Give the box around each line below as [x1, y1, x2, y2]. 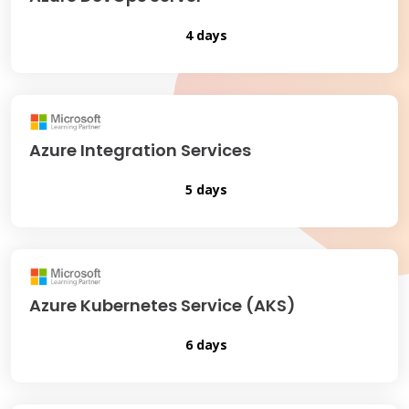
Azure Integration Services [29, 139, 251, 163]
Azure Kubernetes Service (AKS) [29, 293, 296, 317]
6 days [182, 335, 227, 353]
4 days [182, 26, 227, 44]
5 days [182, 181, 227, 199]
